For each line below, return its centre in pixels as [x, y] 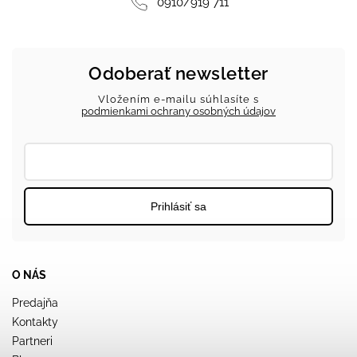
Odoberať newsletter [178, 73]
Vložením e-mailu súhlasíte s [178, 99]
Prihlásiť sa [178, 207]
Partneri [32, 341]
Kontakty [35, 322]
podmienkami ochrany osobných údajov [178, 111]
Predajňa [35, 302]
